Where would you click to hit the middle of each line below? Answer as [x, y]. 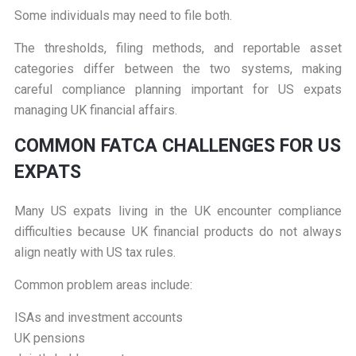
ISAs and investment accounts [98, 318]
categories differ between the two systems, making [178, 69]
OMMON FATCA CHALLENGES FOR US [183, 146]
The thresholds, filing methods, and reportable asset [178, 48]
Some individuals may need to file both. [123, 16]
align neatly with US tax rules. [95, 253]
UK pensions [49, 339]
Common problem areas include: [103, 285]
